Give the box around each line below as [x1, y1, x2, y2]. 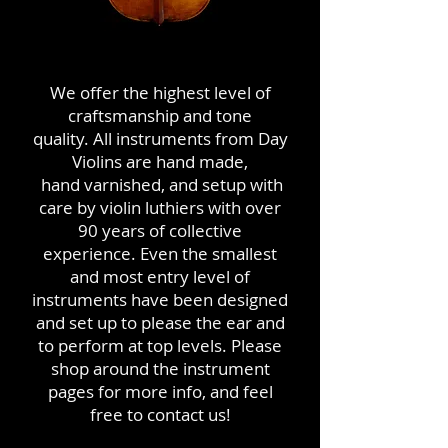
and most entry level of [70, 265, 250, 288]
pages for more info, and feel [47, 380, 273, 403]
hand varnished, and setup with [37, 173, 283, 196]
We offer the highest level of [49, 81, 271, 104]
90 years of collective [78, 219, 242, 242]
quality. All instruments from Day [32, 127, 288, 150]
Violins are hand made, [72, 150, 248, 173]
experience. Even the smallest [43, 242, 277, 265]
